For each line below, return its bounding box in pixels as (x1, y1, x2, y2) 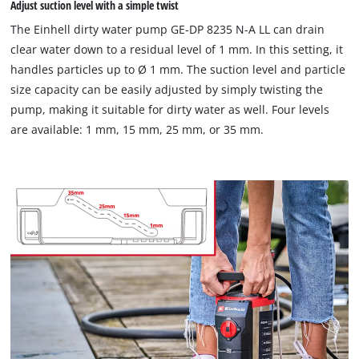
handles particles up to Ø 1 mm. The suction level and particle (10, 62, 346, 78)
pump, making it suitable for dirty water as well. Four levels (10, 102, 330, 118)
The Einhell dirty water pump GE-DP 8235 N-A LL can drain (10, 22, 325, 38)
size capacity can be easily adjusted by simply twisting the (10, 82, 324, 98)
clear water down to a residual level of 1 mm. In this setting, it (10, 42, 344, 58)
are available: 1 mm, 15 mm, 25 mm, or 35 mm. (10, 122, 264, 138)
